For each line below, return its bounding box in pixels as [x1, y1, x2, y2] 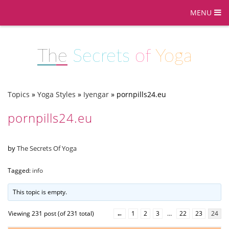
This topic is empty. [13, 187, 67, 196]
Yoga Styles [37, 89, 76, 99]
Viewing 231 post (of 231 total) [8, 209, 94, 218]
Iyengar [83, 89, 109, 99]
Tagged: [8, 166, 32, 175]
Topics [8, 89, 30, 99]
